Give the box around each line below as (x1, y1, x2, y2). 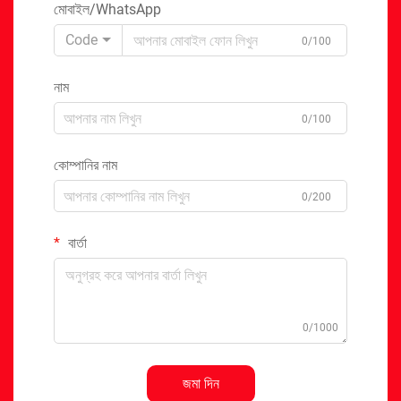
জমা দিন (182, 375, 219, 392)
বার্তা (64, 235, 87, 252)
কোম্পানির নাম (54, 157, 117, 174)
